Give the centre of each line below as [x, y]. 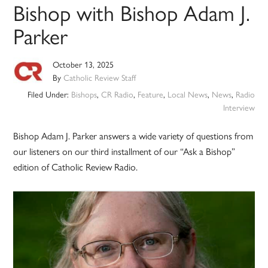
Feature [150, 94]
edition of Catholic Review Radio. [77, 167]
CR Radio [117, 94]
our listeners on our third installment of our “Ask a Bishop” [124, 151]
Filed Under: [49, 94]
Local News [187, 94]
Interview [239, 107]
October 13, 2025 [83, 64]
